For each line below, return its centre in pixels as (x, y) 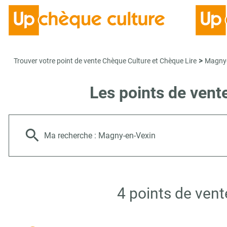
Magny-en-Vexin (127, 136)
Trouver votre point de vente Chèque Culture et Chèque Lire (105, 61)
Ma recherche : (71, 136)
